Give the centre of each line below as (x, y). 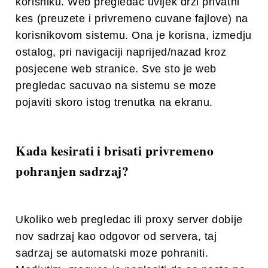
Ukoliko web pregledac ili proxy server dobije (129, 220)
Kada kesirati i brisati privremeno (115, 151)
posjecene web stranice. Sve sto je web (116, 69)
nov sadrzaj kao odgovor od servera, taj (116, 237)
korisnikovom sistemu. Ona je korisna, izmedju (134, 36)
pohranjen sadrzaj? (72, 171)
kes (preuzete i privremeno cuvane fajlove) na (132, 19)
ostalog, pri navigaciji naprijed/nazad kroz (121, 52)
